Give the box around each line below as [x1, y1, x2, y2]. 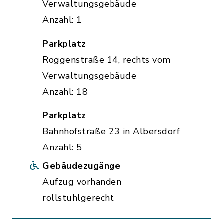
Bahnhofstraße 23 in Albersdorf [42, 125, 180, 137]
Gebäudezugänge [42, 160, 120, 172]
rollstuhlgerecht [42, 192, 114, 204]
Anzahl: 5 [42, 141, 82, 153]
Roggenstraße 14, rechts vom [42, 54, 171, 66]
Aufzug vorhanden [42, 176, 121, 188]
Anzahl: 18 [42, 86, 88, 98]
